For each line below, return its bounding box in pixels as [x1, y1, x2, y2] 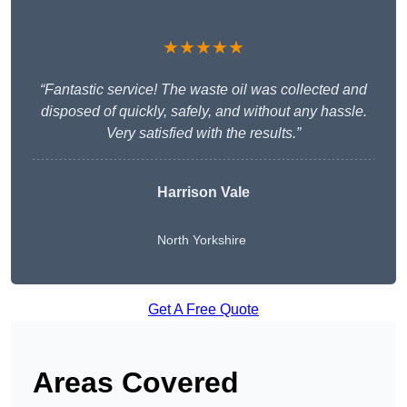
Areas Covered [33, 366, 239, 400]
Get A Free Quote [148, 302, 259, 318]
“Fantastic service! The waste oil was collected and [40, 82, 367, 98]
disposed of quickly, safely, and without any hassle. [40, 104, 367, 120]
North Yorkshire [157, 233, 246, 248]
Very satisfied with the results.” [106, 125, 301, 142]
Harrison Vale [157, 184, 250, 201]
